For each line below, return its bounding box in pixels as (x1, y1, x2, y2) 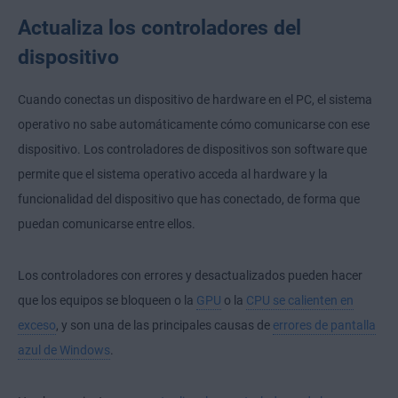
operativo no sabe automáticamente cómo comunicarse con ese (18, 117, 370, 132)
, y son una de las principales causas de (56, 318, 273, 333)
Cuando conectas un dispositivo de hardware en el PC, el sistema (18, 92, 372, 107)
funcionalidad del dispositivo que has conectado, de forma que (18, 192, 360, 207)
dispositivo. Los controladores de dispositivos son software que (18, 142, 367, 157)
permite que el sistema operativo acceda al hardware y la (18, 167, 328, 182)
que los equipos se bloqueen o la (18, 293, 196, 308)
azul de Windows (18, 343, 110, 358)
